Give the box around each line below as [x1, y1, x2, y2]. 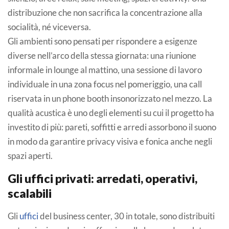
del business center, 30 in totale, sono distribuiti [38, 210, 215, 221]
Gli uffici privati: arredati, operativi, [8, 171, 197, 186]
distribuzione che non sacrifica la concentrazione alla [8, 7, 202, 18]
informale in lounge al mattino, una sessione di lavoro [8, 64, 202, 75]
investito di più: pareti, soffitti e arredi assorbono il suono [8, 121, 216, 132]
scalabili [8, 186, 52, 200]
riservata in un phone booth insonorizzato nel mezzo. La [8, 93, 212, 104]
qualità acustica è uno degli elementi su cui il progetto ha [8, 107, 214, 118]
